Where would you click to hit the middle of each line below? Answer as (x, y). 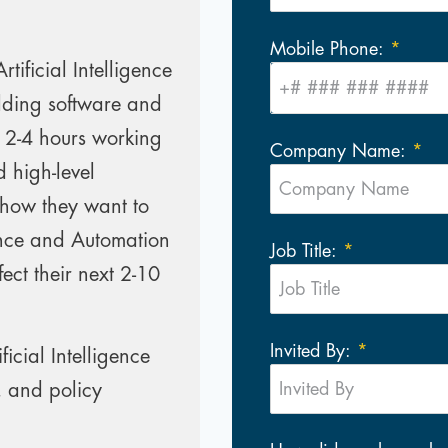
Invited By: (310, 351)
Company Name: (338, 151)
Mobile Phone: (327, 49)
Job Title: (303, 251)
